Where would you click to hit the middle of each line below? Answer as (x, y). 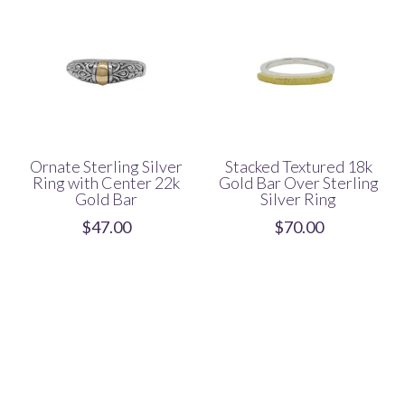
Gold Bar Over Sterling (298, 182)
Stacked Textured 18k (298, 166)
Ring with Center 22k (107, 182)
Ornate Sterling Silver (107, 166)
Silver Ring (299, 198)
